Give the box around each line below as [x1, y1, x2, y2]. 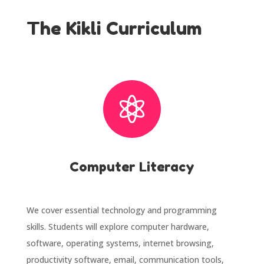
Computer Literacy [69, 159, 194, 174]
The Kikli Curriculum [26, 17, 202, 39]
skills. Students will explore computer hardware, [26, 220, 209, 232]
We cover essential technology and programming [26, 204, 217, 216]
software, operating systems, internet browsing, [26, 237, 214, 249]
